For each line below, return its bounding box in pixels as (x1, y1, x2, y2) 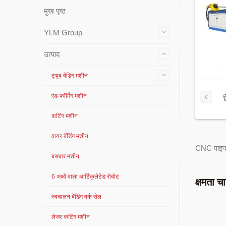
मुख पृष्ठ (44, 7, 66, 15)
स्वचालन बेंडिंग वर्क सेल (51, 193, 101, 200)
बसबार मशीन (51, 153, 79, 160)
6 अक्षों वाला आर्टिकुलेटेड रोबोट (51, 173, 119, 180)
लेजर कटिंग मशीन (51, 213, 90, 220)
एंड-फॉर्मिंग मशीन (51, 92, 87, 99)
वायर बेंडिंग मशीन (51, 133, 88, 140)
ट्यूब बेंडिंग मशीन (51, 72, 88, 79)
